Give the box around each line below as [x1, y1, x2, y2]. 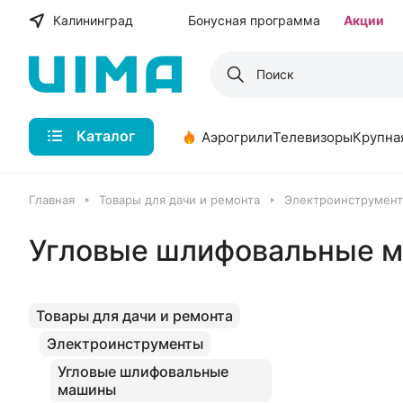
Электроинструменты [47, 335, 203, 353]
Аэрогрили [201, 128, 273, 146]
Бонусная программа [188, 13, 321, 28]
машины [58, 381, 116, 399]
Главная [29, 193, 75, 207]
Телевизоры [273, 128, 353, 146]
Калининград [53, 13, 133, 28]
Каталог [76, 127, 135, 145]
